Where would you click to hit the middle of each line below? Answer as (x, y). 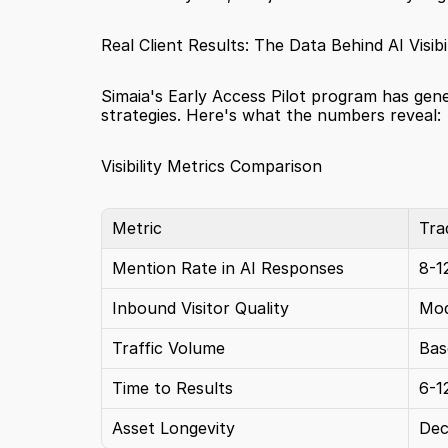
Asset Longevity (173, 428)
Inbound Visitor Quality (200, 308)
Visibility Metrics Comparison (211, 166)
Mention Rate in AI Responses (227, 268)
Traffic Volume (168, 348)
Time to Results (172, 388)
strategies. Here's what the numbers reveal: (270, 115)
